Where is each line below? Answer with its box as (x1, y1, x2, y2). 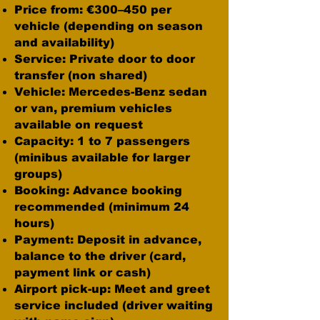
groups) (14, 168, 62, 180)
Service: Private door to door (14, 53, 195, 65)
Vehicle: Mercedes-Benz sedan (14, 86, 207, 98)
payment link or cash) (14, 266, 151, 279)
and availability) (14, 36, 114, 49)
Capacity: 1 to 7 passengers (14, 135, 190, 147)
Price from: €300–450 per (14, 4, 171, 16)
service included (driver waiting (14, 299, 213, 311)
